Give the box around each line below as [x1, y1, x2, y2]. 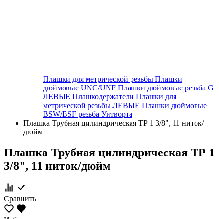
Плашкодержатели [72, 92, 136, 101]
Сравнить [4, 194, 36, 203]
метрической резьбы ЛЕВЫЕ [43, 101, 142, 109]
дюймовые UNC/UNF [43, 84, 118, 92]
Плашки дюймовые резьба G [118, 84, 214, 92]
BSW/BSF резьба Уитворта [43, 110, 132, 118]
